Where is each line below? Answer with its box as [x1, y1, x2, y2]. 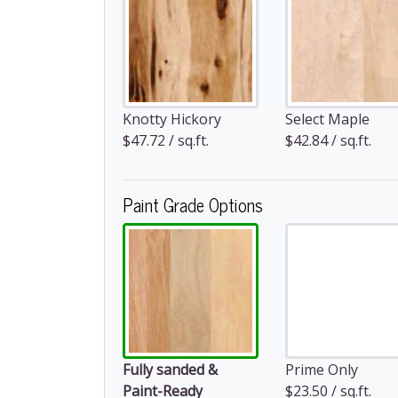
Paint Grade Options [123, 190, 263, 219]
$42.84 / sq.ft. [285, 131, 371, 150]
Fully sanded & [123, 360, 218, 379]
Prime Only [285, 360, 358, 379]
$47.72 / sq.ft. [123, 131, 209, 150]
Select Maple [285, 109, 370, 129]
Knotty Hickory [123, 109, 221, 129]
